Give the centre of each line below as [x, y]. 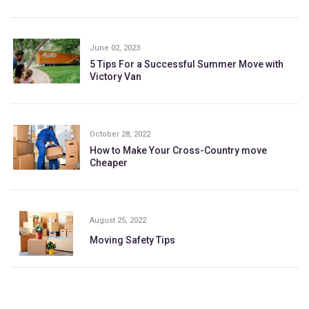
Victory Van [115, 76]
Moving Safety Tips [132, 240]
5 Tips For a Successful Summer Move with [186, 64]
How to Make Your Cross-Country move [178, 150]
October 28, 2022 [120, 134]
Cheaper [108, 162]
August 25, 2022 [118, 220]
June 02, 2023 [114, 48]
